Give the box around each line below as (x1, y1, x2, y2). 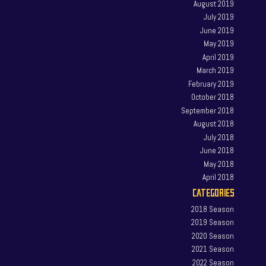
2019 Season (191, 217, 235, 228)
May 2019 (204, 39, 235, 49)
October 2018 (191, 92, 235, 103)
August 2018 (194, 119, 235, 129)
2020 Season (192, 230, 235, 241)
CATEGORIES (192, 185, 235, 199)
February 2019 (188, 78, 235, 89)
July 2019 (204, 12, 235, 23)
